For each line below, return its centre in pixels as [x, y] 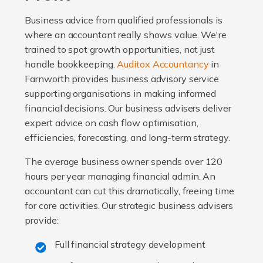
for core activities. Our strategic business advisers [129, 206]
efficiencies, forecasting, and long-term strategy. [129, 138]
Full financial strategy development [130, 245]
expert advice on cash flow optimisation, [112, 123]
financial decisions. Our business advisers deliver [128, 108]
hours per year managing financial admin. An [120, 176]
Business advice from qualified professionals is [124, 20]
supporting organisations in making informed [121, 94]
